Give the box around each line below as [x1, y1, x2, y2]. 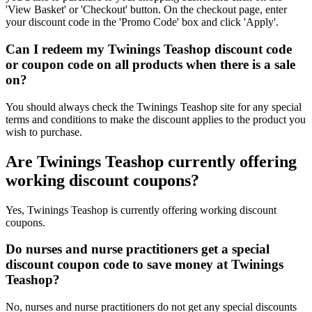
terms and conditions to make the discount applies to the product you [6, 113, 306, 125]
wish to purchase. [6, 125, 82, 138]
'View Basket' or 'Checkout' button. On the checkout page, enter [6, 3, 287, 16]
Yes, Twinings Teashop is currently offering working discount [6, 203, 276, 216]
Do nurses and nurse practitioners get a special [6, 242, 270, 257]
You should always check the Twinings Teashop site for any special [6, 100, 302, 113]
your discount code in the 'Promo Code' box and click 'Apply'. [6, 16, 279, 29]
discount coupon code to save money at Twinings [6, 257, 283, 272]
